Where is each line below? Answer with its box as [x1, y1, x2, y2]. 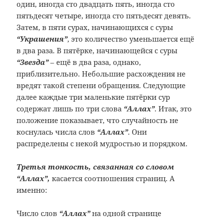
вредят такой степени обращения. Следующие [16, 80, 186, 91]
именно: [16, 185, 47, 195]
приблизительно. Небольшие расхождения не [16, 69, 186, 79]
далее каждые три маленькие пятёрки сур [16, 92, 170, 102]
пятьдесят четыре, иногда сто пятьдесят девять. [16, 11, 191, 21]
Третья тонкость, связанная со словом [16, 162, 174, 172]
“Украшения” [16, 34, 68, 44]
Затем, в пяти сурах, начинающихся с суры [16, 22, 173, 32]
